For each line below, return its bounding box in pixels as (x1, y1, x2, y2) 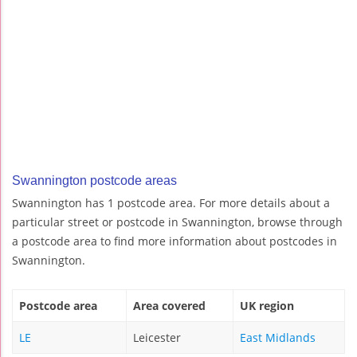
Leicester (133, 330, 181, 346)
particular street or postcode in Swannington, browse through (12, 214, 343, 230)
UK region (240, 298, 294, 314)
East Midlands (240, 330, 316, 346)
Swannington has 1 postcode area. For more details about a (12, 195, 330, 211)
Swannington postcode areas (12, 174, 177, 188)
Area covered (133, 298, 206, 314)
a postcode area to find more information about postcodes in (12, 233, 337, 249)
